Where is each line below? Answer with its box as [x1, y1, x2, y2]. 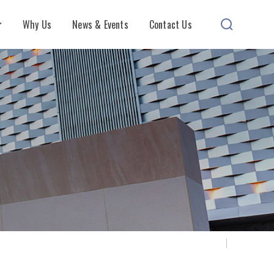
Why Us [22, 17, 52, 32]
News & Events [72, 17, 128, 32]
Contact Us [149, 17, 192, 32]
